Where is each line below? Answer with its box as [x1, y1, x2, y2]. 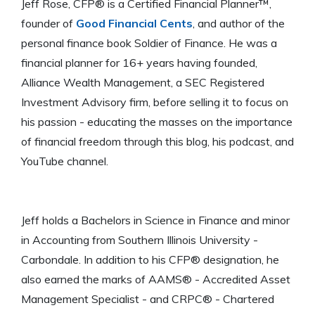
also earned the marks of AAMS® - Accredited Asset [21, 271, 290, 286]
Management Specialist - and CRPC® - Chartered [21, 291, 274, 306]
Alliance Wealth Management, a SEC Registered [21, 75, 264, 89]
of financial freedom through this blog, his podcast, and [21, 134, 294, 148]
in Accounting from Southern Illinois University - [21, 232, 258, 247]
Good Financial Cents [76, 15, 193, 30]
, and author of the [193, 15, 285, 30]
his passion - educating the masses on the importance [21, 114, 292, 129]
